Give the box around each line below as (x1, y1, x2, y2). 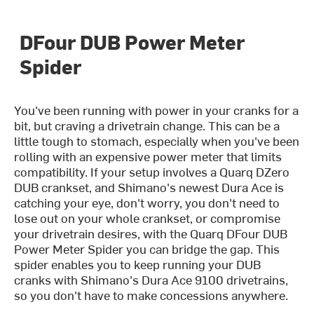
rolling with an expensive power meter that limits (14, 147, 282, 165)
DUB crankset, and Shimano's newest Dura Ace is (14, 178, 285, 196)
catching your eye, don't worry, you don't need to (14, 193, 280, 212)
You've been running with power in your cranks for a (14, 101, 299, 119)
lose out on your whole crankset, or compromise (14, 209, 281, 227)
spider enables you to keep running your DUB (14, 255, 261, 273)
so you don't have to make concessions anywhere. (14, 286, 289, 304)
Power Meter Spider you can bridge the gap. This (14, 240, 280, 258)
